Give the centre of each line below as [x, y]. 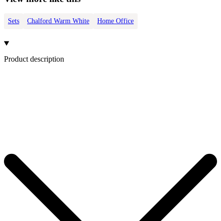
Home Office [115, 21]
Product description [34, 59]
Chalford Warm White [58, 21]
